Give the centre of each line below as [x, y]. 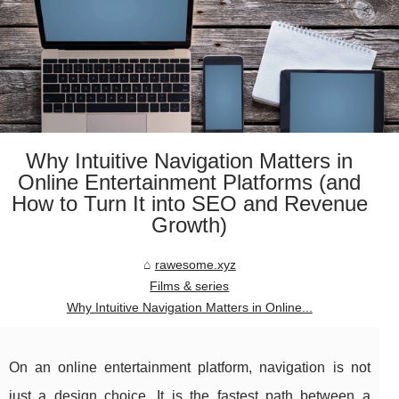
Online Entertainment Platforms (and [190, 183]
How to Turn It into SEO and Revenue [189, 204]
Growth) [190, 225]
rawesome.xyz [195, 265]
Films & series [190, 286]
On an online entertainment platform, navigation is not [190, 368]
